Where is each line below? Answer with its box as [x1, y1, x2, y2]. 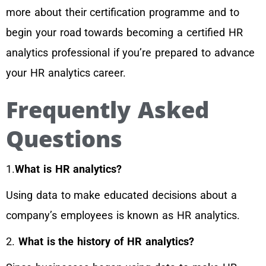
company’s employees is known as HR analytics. [6, 209, 240, 222]
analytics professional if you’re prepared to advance [6, 46, 255, 59]
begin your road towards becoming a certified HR [6, 26, 243, 39]
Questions [6, 123, 129, 154]
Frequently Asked [6, 94, 209, 125]
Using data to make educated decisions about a [6, 189, 237, 202]
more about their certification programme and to [6, 6, 239, 19]
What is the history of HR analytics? [18, 235, 194, 248]
